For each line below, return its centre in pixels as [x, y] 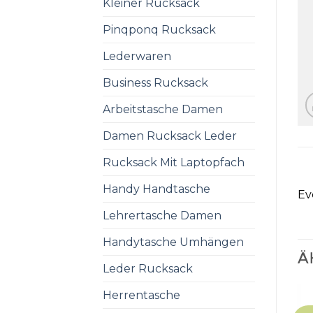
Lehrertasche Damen [162, 215]
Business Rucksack [155, 82]
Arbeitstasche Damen [163, 109]
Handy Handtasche [156, 189]
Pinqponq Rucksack [159, 29]
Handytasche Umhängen [173, 242]
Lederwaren [137, 56]
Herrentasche [141, 295]
